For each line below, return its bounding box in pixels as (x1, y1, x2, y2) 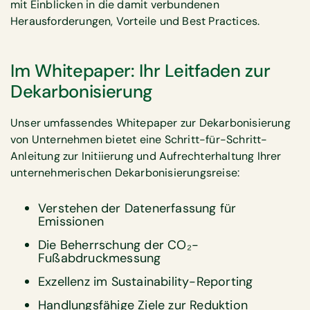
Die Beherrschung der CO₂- (38, 237, 199, 254)
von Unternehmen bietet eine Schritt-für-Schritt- (10, 132, 268, 147)
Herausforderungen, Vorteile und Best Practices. (10, 14, 260, 29)
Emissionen (38, 213, 104, 230)
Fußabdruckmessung (38, 250, 161, 267)
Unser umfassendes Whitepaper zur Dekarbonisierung (10, 116, 291, 131)
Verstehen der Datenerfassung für (38, 200, 237, 217)
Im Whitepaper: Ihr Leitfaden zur (10, 60, 271, 83)
